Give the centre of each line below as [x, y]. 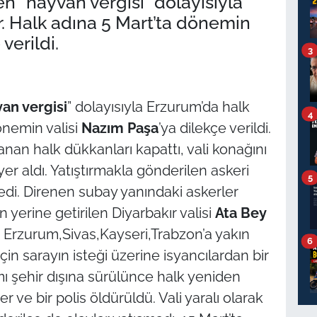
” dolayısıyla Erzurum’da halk [158, 107]
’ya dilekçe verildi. [214, 128]
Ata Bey [241, 213]
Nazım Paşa [120, 128]
